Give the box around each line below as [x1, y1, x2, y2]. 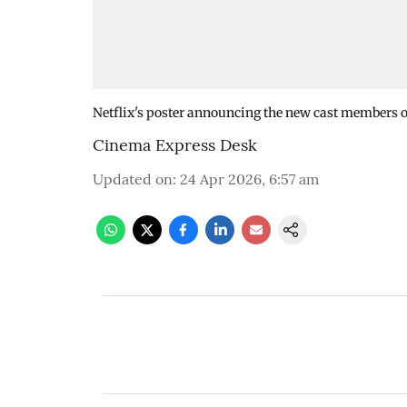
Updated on [93, 170, 173, 188]
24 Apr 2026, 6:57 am [180, 170, 319, 188]
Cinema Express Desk [93, 134, 257, 155]
